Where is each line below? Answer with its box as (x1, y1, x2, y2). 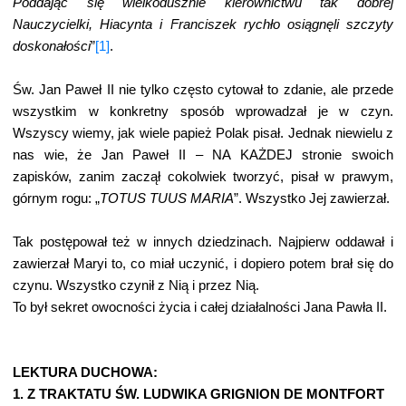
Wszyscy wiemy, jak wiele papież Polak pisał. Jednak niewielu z (13, 126, 393, 140)
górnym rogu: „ (13, 191, 100, 206)
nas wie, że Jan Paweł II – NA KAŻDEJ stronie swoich (13, 148, 393, 162)
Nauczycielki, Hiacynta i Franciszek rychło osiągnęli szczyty (13, 17, 393, 32)
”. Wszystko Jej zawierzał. (234, 191, 390, 206)
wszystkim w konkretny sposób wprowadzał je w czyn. (13, 104, 393, 119)
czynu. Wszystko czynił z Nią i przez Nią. (13, 278, 259, 293)
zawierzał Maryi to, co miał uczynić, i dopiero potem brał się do (13, 256, 393, 271)
